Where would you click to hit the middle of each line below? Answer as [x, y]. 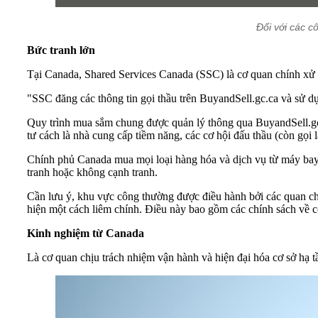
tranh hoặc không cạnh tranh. [92, 172]
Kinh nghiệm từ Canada [86, 234]
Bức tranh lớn [61, 50]
